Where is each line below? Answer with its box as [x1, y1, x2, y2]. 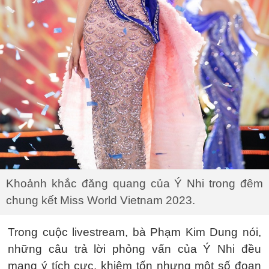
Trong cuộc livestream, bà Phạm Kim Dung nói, [8, 226, 261, 239]
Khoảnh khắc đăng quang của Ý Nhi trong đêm [6, 177, 263, 190]
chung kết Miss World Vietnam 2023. [6, 194, 195, 207]
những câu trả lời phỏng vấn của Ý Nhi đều [8, 243, 261, 256]
